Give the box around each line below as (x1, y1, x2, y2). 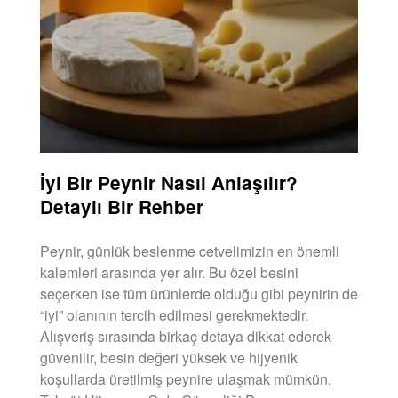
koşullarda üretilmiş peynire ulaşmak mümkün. (40, 368, 331, 389)
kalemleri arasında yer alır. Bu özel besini (40, 261, 298, 283)
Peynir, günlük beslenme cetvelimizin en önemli (40, 240, 339, 261)
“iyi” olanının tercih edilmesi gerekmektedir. (40, 304, 308, 325)
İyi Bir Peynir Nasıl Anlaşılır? (40, 169, 298, 195)
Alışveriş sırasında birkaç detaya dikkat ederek (40, 325, 331, 346)
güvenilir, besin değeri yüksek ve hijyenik (40, 346, 298, 368)
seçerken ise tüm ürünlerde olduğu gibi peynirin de (40, 283, 358, 304)
